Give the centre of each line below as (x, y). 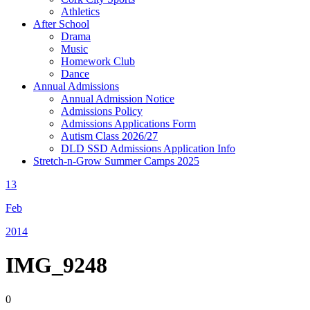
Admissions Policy (102, 111)
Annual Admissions (76, 86)
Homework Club (98, 61)
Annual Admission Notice (118, 99)
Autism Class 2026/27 (109, 136)
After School (61, 24)
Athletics (80, 11)
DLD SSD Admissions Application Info (148, 148)
